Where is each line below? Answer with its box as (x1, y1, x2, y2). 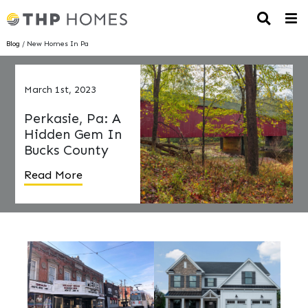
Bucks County (23, 142, 109, 158)
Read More (23, 168, 82, 182)
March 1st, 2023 (23, 84, 96, 96)
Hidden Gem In (23, 126, 122, 142)
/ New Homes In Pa (19, 39, 89, 48)
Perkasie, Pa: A (23, 110, 121, 126)
